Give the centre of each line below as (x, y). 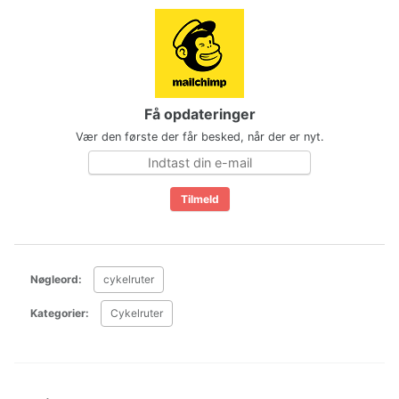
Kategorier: (60, 313)
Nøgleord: (56, 280)
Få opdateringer (199, 114)
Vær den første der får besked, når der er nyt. (199, 137)
